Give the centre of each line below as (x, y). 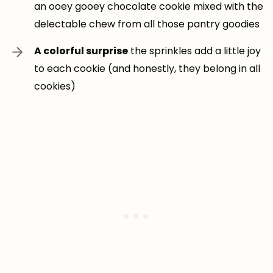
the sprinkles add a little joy (194, 51)
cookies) (55, 86)
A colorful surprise (81, 51)
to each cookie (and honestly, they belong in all (147, 68)
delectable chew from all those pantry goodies (147, 24)
